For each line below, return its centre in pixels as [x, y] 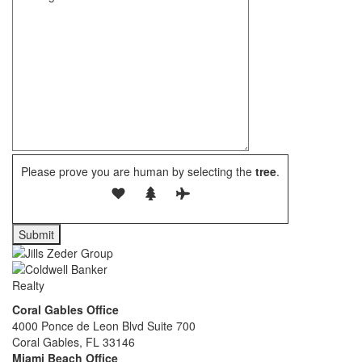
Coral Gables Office [65, 309]
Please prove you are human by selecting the [137, 171]
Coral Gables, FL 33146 [74, 342]
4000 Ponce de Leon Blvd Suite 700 [104, 326]
